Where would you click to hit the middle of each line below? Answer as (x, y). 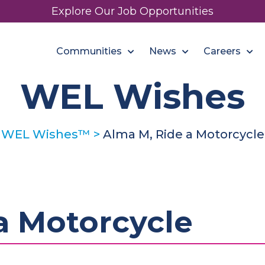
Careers (222, 51)
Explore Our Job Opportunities (132, 11)
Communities (89, 51)
